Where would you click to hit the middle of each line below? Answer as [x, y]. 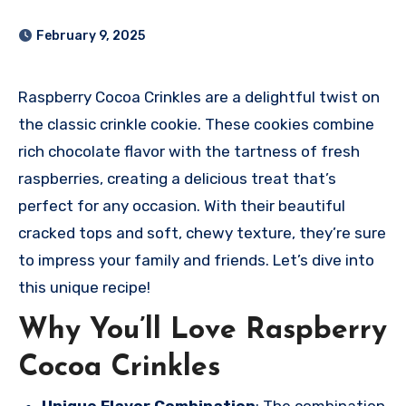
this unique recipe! [84, 287]
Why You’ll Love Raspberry [203, 330]
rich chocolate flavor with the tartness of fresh [189, 151]
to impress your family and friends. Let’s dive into [196, 260]
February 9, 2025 [91, 35]
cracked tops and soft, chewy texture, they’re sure [202, 232]
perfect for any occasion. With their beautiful [182, 205]
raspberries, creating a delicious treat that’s [177, 178]
